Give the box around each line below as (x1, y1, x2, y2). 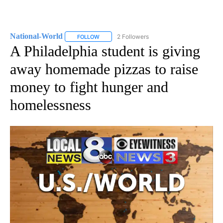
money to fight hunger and (10, 78, 168, 95)
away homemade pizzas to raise (10, 60, 198, 77)
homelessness (10, 96, 91, 113)
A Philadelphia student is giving (10, 42, 200, 59)
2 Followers (117, 32, 149, 40)
